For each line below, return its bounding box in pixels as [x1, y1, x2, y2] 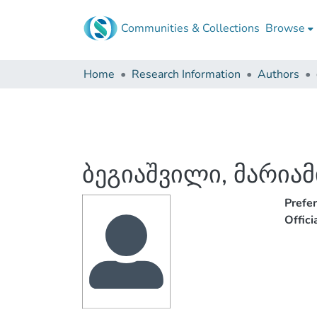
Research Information [132, 67, 241, 82]
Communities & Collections [121, 21, 260, 36]
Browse [265, 21, 305, 36]
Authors [258, 67, 299, 82]
